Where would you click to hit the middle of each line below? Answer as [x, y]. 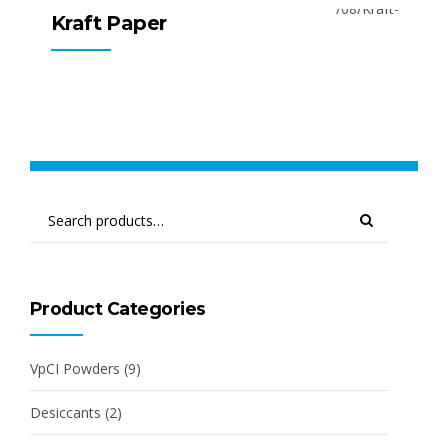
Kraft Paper [109, 22]
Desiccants [65, 413]
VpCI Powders [75, 368]
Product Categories [118, 308]
